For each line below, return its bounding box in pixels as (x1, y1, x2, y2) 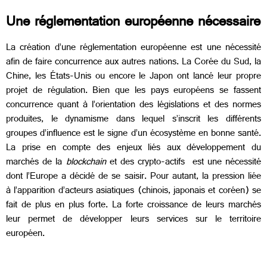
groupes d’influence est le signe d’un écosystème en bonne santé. (6, 125, 261, 144)
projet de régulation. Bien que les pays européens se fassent (6, 82, 261, 101)
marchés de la (6, 153, 66, 172)
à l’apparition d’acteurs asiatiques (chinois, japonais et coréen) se (6, 182, 261, 201)
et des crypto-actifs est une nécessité (105, 153, 262, 172)
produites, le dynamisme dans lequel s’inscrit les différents (6, 110, 261, 129)
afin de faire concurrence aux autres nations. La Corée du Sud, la (6, 53, 261, 72)
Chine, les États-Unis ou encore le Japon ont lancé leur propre (6, 67, 261, 86)
